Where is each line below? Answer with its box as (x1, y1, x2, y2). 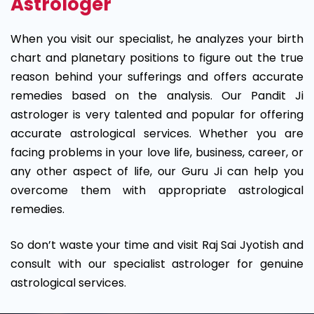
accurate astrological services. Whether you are (11, 125, 303, 142)
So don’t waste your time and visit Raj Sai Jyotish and (11, 237, 303, 253)
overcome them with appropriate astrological (11, 182, 303, 198)
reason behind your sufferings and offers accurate (11, 69, 303, 85)
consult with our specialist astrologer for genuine (11, 256, 303, 272)
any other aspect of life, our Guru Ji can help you (11, 163, 303, 179)
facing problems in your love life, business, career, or (11, 144, 303, 161)
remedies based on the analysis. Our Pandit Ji (11, 88, 303, 104)
